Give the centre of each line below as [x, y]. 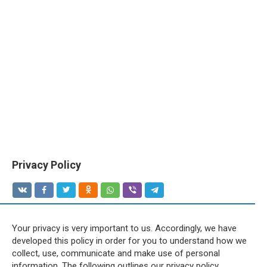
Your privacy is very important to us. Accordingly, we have [124, 228]
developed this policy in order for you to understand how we [129, 241]
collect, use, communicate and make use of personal [116, 253]
